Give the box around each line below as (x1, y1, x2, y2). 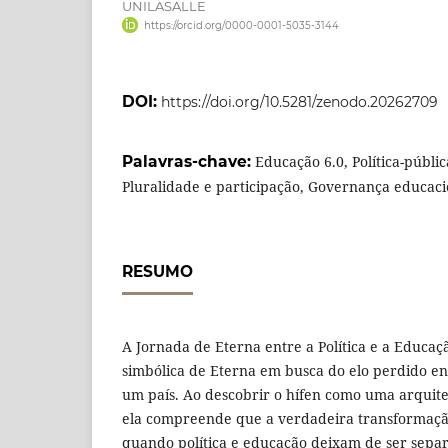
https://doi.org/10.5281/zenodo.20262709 (161, 92, 438, 111)
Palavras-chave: (122, 151, 255, 171)
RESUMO (122, 261, 193, 281)
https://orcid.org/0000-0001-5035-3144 (143, 19, 339, 33)
